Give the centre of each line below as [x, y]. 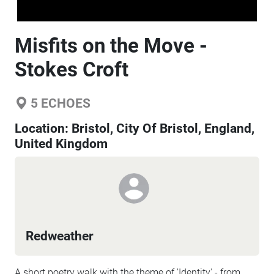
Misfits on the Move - [111, 46]
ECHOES [64, 103]
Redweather [60, 236]
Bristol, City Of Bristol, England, [163, 128]
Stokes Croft [72, 69]
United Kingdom [61, 144]
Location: [43, 128]
